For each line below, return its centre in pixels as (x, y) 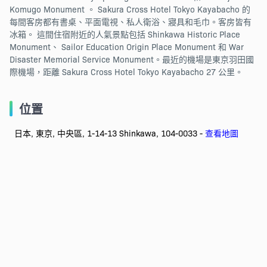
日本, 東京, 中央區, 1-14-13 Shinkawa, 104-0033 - (109, 133)
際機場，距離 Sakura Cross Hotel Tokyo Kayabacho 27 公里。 (126, 72)
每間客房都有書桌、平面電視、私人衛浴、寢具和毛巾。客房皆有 (130, 22)
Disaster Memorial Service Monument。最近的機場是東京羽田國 (131, 59)
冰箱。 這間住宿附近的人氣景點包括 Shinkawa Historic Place (125, 34)
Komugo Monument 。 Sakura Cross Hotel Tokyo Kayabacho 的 (130, 9)
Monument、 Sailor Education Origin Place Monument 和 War (126, 47)
